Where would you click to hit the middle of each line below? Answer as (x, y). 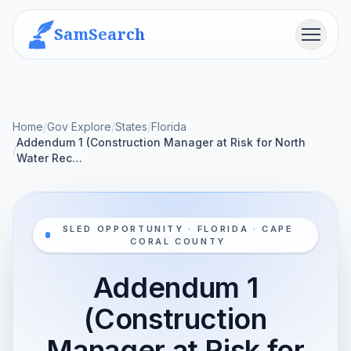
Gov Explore (79, 127)
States (131, 127)
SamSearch (100, 34)
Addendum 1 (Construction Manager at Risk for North (161, 142)
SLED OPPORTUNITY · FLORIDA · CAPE (178, 229)
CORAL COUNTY (178, 241)
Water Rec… (49, 158)
